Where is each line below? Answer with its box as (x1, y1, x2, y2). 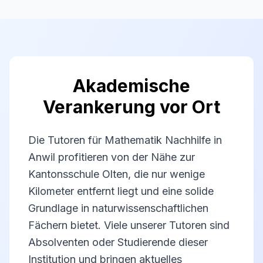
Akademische (73, 75, 190, 96)
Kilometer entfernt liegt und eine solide (28, 185, 214, 197)
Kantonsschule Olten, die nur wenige (28, 168, 205, 180)
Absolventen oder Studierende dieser (28, 236, 208, 248)
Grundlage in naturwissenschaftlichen (28, 202, 208, 214)
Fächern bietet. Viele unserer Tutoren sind (28, 219, 230, 231)
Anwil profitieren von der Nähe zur (28, 151, 195, 163)
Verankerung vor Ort (43, 96, 220, 117)
